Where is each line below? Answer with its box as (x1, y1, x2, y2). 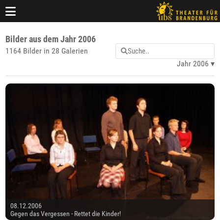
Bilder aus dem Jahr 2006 (5, 34, 96, 44)
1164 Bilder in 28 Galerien (5, 46, 88, 55)
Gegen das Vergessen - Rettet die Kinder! (10, 210, 121, 218)
